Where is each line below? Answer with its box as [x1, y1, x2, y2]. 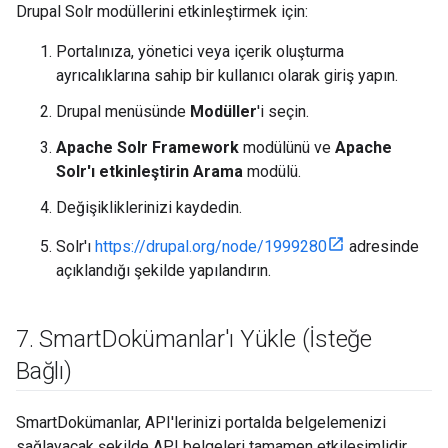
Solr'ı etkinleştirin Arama [56, 162, 243, 181]
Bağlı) [16, 357, 72, 385]
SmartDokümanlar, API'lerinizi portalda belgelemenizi [16, 413, 386, 432]
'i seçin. [257, 102, 309, 121]
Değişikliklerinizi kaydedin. [56, 198, 242, 217]
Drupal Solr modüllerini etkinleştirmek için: [16, 2, 308, 21]
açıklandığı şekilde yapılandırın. [56, 261, 271, 280]
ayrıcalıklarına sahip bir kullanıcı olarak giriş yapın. [56, 66, 398, 85]
